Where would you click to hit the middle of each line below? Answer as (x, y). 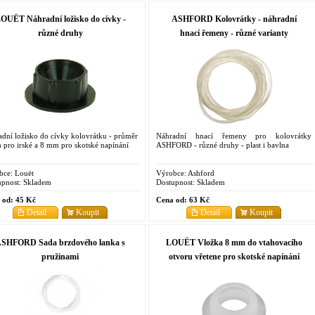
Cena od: (172, 199)
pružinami (60, 256)
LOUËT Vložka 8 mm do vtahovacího (234, 242)
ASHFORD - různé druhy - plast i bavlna (223, 144)
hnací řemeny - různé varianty (234, 33)
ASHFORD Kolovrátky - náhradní (234, 19)
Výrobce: (171, 173)
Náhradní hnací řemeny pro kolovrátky (234, 135)
